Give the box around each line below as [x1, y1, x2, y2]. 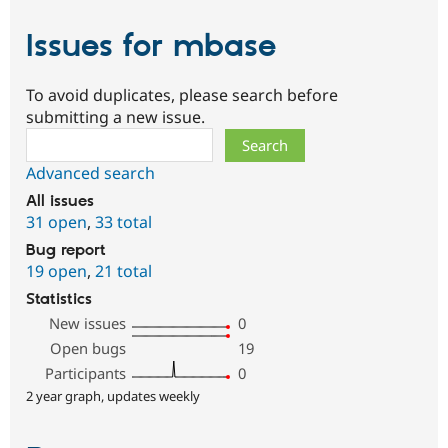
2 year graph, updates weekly [26, 386, 200, 405]
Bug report [26, 240, 106, 260]
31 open [26, 210, 87, 233]
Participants [45, 362, 127, 383]
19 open [26, 259, 87, 282]
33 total [95, 210, 152, 233]
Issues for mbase [26, 27, 276, 68]
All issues [26, 191, 94, 211]
